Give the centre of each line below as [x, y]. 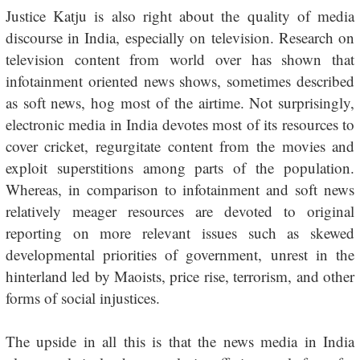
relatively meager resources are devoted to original [180, 211]
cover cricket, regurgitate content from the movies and [180, 146]
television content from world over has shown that [180, 59]
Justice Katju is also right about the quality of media [180, 16]
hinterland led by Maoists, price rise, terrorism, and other [180, 276]
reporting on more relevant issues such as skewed [180, 233]
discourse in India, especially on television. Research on [180, 37]
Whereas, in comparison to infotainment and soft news [180, 189]
